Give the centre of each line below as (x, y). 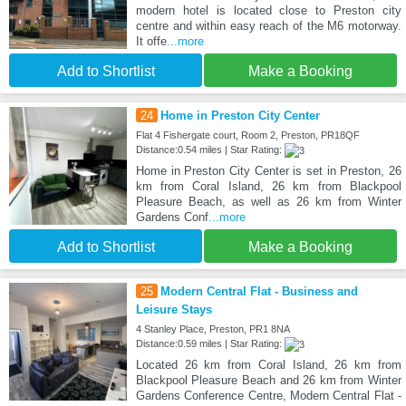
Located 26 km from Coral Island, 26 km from (268, 364)
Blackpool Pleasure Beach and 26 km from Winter (268, 380)
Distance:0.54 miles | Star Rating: (210, 149)
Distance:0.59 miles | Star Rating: (210, 343)
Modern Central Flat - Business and (259, 291)
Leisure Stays (174, 309)
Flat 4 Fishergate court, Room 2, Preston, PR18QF (247, 135)
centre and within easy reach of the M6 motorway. (268, 25)
